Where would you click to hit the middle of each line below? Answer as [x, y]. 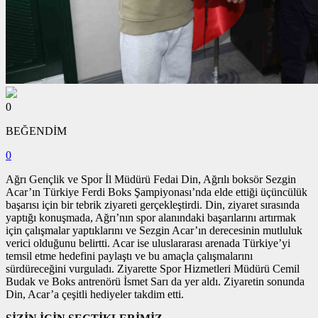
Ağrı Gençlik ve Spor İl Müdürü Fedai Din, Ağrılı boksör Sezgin [151, 179]
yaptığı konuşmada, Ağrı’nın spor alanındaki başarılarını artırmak [151, 217]
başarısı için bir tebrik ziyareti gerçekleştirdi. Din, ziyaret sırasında [153, 204]
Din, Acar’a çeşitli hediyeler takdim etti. [95, 294]
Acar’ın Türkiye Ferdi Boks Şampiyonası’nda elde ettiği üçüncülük [157, 192]
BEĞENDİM [36, 131]
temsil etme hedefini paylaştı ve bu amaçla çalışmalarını [129, 256]
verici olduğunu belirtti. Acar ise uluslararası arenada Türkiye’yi [148, 243]
